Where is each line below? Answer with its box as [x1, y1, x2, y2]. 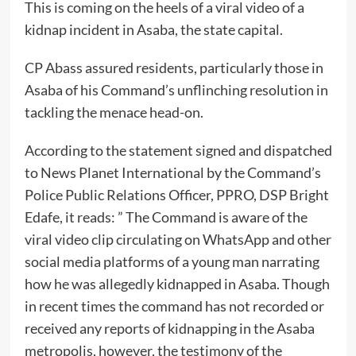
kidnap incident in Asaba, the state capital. [24, 21, 283, 39]
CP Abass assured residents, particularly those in [24, 59, 323, 77]
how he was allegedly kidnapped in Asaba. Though [24, 275, 330, 293]
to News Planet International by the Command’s [24, 164, 321, 182]
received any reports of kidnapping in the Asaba [24, 319, 315, 338]
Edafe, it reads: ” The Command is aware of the [24, 208, 308, 226]
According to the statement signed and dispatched [24, 141, 332, 160]
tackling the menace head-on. [24, 103, 203, 122]
